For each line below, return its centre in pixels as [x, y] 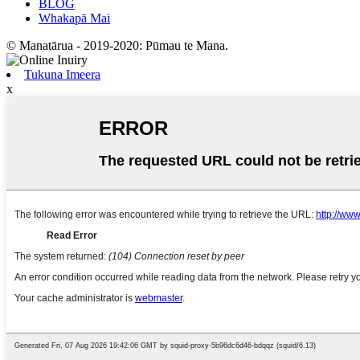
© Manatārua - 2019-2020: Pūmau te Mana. [117, 45]
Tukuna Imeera [62, 74]
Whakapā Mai [74, 18]
